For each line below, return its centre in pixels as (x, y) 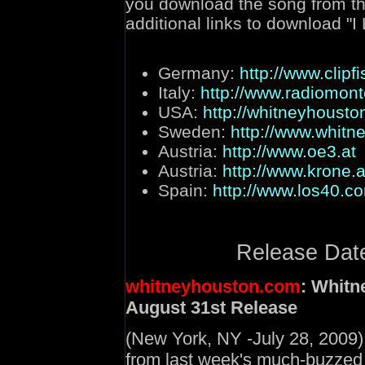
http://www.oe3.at (289, 151)
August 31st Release (211, 307)
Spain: (185, 190)
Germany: (199, 73)
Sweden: (194, 131)
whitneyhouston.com (213, 286)
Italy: (179, 92)
